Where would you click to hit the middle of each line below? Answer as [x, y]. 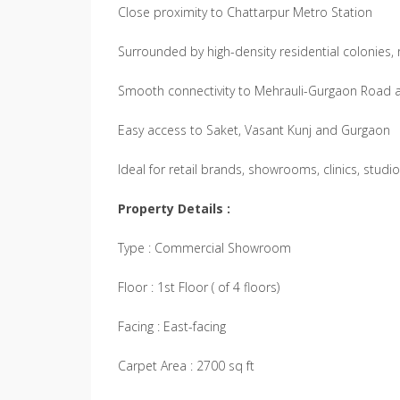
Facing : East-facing [172, 326]
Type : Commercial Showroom [204, 248]
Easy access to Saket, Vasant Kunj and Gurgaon [254, 130]
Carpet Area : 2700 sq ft [186, 366]
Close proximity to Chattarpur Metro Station [245, 12]
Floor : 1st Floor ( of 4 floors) [199, 287]
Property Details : [174, 208]
